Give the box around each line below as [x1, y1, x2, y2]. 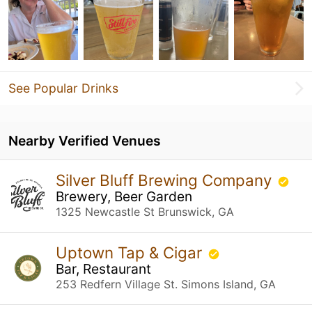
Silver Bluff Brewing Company [56, 170, 276, 189]
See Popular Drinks [8, 80, 118, 95]
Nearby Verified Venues [8, 132, 161, 149]
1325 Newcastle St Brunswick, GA [56, 204, 234, 219]
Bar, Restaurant [56, 260, 151, 277]
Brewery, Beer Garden [56, 187, 192, 205]
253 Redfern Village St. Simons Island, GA [56, 276, 276, 291]
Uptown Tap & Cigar [56, 242, 206, 262]
